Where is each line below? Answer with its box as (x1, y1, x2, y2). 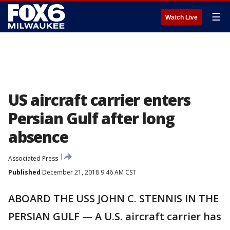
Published (8, 168, 41, 177)
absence (8, 126, 68, 147)
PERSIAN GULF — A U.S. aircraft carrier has (8, 209, 221, 223)
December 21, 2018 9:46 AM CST (41, 168, 136, 177)
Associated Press (8, 154, 58, 163)
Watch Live (165, 14, 198, 21)
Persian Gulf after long (8, 108, 175, 129)
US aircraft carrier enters (8, 89, 190, 110)
